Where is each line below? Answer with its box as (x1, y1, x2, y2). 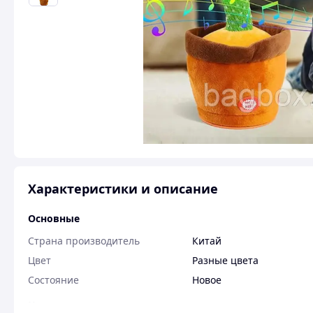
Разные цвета (192, 254, 259, 267)
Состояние (28, 273, 79, 286)
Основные (28, 212, 80, 225)
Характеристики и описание (28, 180, 218, 197)
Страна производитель (28, 234, 140, 247)
